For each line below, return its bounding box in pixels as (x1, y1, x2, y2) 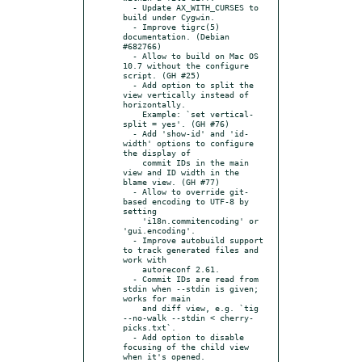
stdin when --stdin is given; (123, 283, 259, 293)
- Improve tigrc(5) (123, 21, 133, 32)
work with (123, 254, 166, 264)
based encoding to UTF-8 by (123, 196, 249, 206)
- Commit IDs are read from (123, 273, 133, 284)
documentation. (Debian (123, 31, 229, 41)
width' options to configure (123, 137, 254, 148)
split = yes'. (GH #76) (123, 118, 229, 128)
